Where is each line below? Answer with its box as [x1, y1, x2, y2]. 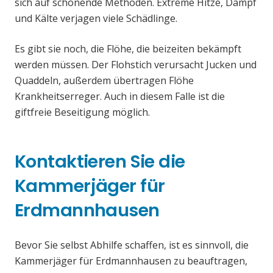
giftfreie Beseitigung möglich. [15, 105, 150, 119]
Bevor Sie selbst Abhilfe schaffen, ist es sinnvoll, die [15, 238, 249, 252]
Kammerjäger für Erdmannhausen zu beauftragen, [15, 254, 247, 268]
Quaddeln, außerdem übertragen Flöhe [15, 74, 194, 88]
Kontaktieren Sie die [15, 149, 185, 174]
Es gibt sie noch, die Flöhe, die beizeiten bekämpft [15, 42, 241, 56]
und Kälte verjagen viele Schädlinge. [15, 12, 177, 26]
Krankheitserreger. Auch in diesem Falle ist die [15, 90, 225, 104]
